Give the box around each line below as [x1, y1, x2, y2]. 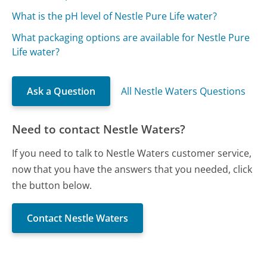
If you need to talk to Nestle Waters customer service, [12, 147, 252, 160]
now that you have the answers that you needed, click [12, 163, 253, 176]
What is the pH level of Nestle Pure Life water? [12, 10, 218, 23]
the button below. [12, 179, 92, 193]
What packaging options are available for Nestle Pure [12, 31, 250, 45]
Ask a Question [27, 85, 96, 98]
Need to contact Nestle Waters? [12, 121, 186, 138]
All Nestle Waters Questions [121, 85, 246, 98]
